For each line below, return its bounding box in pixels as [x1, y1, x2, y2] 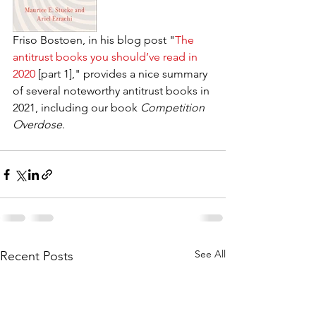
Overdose [13, 118, 62, 131]
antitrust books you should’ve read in [13, 50, 200, 63]
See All [195, 248, 226, 260]
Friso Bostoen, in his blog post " [13, 33, 175, 47]
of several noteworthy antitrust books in [13, 84, 212, 97]
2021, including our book [13, 101, 140, 114]
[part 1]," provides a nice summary [35, 67, 210, 80]
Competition [140, 101, 207, 114]
